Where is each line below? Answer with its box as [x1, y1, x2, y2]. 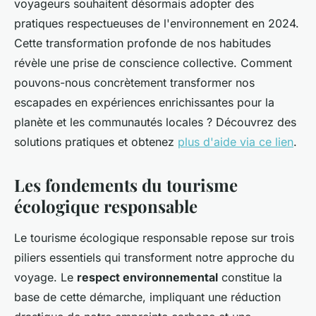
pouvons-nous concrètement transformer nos [14, 75, 255, 90]
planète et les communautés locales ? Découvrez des [14, 115, 296, 129]
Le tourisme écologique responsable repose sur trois [14, 231, 294, 245]
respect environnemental [77, 270, 218, 284]
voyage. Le [14, 270, 77, 284]
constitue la [218, 270, 282, 284]
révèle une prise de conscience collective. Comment [14, 56, 292, 70]
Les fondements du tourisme [14, 174, 238, 196]
